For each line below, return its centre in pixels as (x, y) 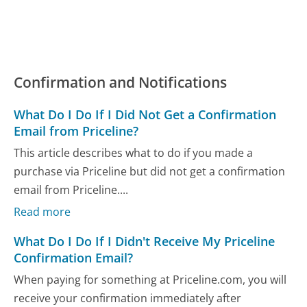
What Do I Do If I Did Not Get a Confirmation (145, 115)
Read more (42, 212)
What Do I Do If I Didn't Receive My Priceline (145, 242)
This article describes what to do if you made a (134, 152)
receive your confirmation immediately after (128, 298)
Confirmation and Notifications (121, 83)
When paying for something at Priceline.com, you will (150, 279)
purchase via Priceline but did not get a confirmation (150, 171)
